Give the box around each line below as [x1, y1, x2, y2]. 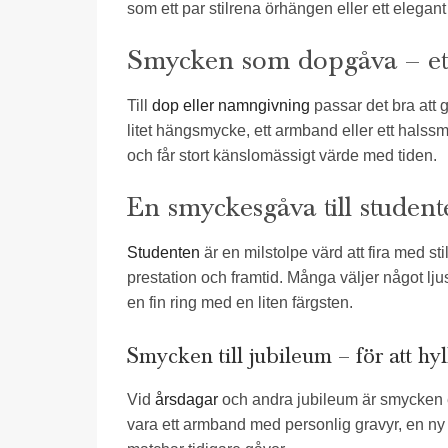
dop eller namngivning [152, 97, 310, 115]
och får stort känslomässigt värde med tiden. [127, 147, 437, 165]
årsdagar [155, 391, 218, 409]
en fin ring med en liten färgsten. [127, 294, 353, 312]
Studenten [127, 244, 200, 262]
